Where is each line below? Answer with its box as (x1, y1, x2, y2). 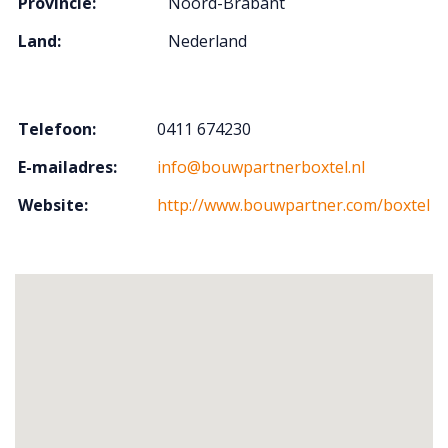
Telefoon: (18, 118, 96, 140)
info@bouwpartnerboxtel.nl (157, 156, 365, 178)
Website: (18, 194, 88, 216)
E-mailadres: (18, 156, 117, 178)
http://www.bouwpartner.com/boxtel (157, 194, 430, 216)
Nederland (168, 30, 247, 52)
